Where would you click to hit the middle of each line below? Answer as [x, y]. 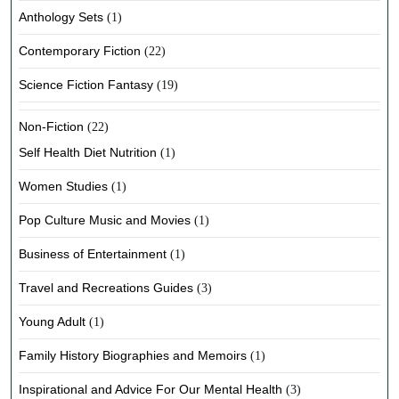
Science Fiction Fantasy [86, 85]
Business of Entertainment [93, 254]
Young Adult [52, 322]
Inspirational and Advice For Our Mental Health [151, 389]
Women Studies [63, 186]
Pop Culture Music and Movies [105, 220]
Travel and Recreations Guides [106, 288]
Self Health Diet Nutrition [88, 152]
